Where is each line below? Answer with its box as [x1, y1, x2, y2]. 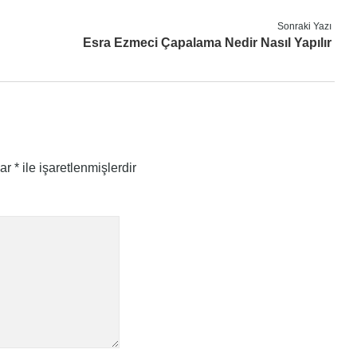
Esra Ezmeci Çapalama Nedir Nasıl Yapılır [82, 36, 331, 49]
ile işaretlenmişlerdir [19, 161, 136, 175]
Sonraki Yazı [277, 21, 331, 32]
